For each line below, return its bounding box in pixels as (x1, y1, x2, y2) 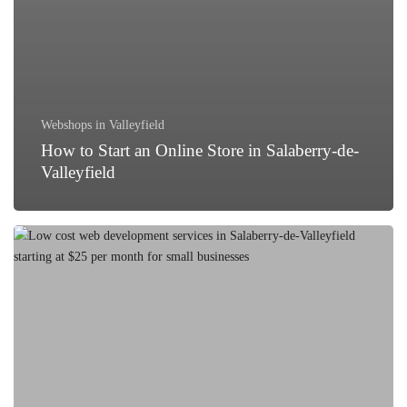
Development (12, 311, 81, 326)
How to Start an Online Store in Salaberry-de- (40, 141, 359, 161)
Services (12, 332, 55, 347)
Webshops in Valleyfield (40, 117, 164, 133)
